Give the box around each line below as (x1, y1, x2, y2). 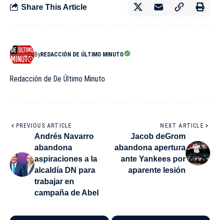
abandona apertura (114, 143, 186, 152)
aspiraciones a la (34, 155, 97, 164)
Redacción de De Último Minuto (10, 74, 105, 84)
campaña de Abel (34, 189, 99, 197)
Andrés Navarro (34, 132, 94, 141)
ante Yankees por (121, 155, 186, 164)
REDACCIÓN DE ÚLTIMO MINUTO (40, 51, 124, 58)
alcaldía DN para (34, 166, 95, 175)
